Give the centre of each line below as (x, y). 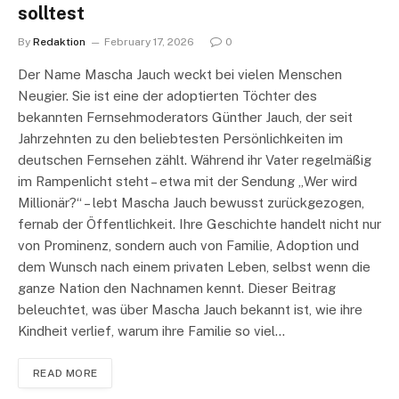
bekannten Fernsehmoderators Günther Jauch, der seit (185, 118)
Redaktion (59, 42)
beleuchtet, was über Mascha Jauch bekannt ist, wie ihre (190, 310)
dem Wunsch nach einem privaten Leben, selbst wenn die (194, 267)
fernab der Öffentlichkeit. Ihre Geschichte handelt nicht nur (199, 224)
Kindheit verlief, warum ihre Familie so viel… (151, 331)
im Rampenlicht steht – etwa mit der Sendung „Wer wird (187, 182)
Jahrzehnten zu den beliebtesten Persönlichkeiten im (180, 139)
